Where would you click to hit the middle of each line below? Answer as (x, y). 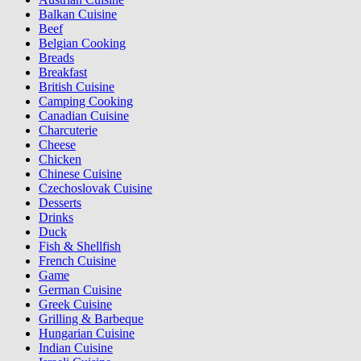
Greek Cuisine (75, 305)
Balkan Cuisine (78, 15)
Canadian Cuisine (84, 116)
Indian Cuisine (76, 348)
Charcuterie (68, 131)
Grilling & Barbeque (91, 319)
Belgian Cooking (82, 44)
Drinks (56, 218)
